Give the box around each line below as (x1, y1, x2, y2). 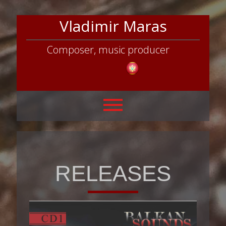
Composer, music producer (46, 43, 169, 56)
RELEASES (55, 161, 171, 186)
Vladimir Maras (59, 16, 167, 36)
